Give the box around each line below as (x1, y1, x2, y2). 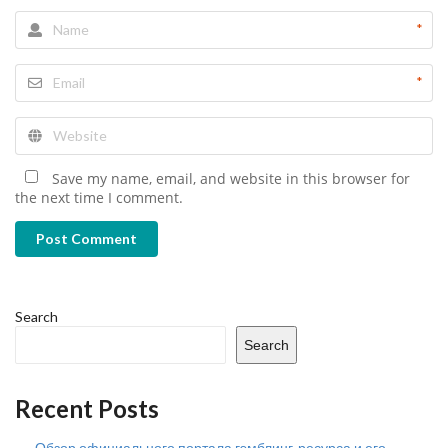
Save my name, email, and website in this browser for (52, 169, 410, 188)
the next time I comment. (15, 188, 183, 207)
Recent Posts (15, 394, 159, 424)
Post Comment (36, 230, 137, 248)
